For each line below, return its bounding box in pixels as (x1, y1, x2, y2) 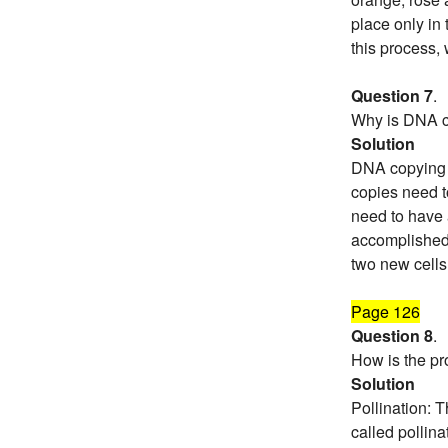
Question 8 (351, 324, 433, 348)
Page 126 (351, 300, 420, 324)
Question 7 (351, 84, 433, 108)
